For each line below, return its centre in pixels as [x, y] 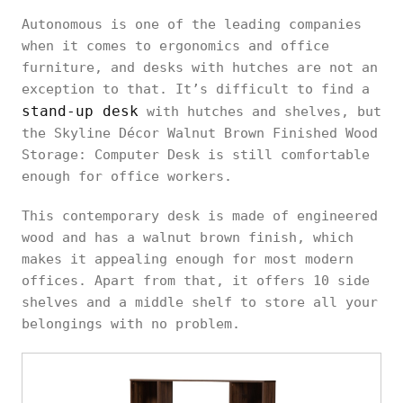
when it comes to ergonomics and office [175, 46]
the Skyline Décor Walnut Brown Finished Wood [200, 133]
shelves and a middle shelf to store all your [200, 302]
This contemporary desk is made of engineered [200, 216]
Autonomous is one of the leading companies [192, 24]
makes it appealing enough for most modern [188, 259]
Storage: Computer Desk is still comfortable [196, 155]
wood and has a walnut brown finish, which [188, 237]
